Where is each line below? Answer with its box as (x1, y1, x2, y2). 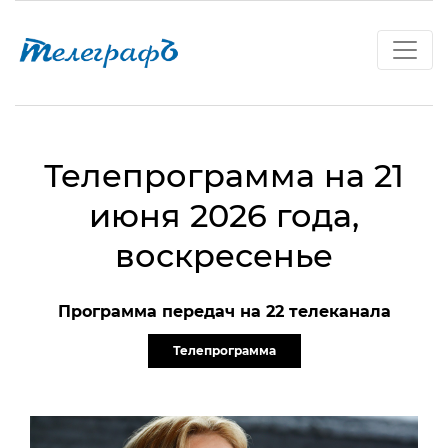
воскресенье (115, 235, 333, 275)
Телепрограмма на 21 (44, 155, 404, 195)
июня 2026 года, (89, 195, 359, 235)
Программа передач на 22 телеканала (57, 301, 391, 321)
